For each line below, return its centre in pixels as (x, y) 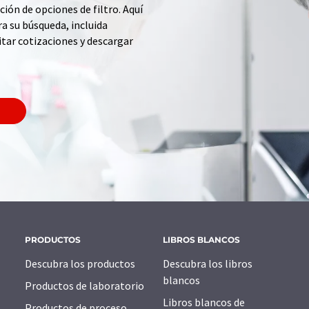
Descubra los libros (208, 264)
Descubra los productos (80, 264)
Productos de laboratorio (84, 286)
